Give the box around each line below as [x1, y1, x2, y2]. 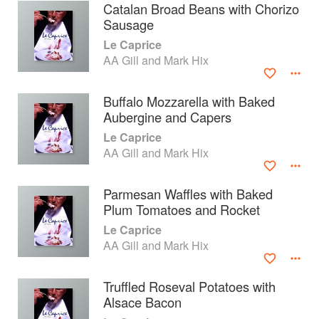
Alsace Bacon [103, 293, 182, 311]
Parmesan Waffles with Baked [103, 184, 273, 203]
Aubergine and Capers [103, 108, 231, 126]
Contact [11, 248, 54, 266]
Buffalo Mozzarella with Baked [103, 92, 275, 110]
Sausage [103, 15, 154, 33]
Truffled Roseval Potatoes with [103, 277, 276, 296]
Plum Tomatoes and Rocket [103, 200, 260, 219]
